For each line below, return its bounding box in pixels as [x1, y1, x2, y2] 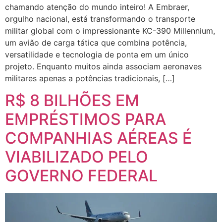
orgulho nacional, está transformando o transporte [5, 13, 195, 24]
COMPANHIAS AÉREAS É [5, 128, 192, 148]
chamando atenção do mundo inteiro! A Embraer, [5, 1, 189, 12]
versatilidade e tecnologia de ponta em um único [5, 49, 189, 59]
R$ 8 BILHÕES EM [5, 91, 139, 111]
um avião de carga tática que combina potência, [5, 37, 187, 48]
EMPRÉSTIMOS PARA [5, 110, 166, 129]
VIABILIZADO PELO [5, 147, 148, 167]
